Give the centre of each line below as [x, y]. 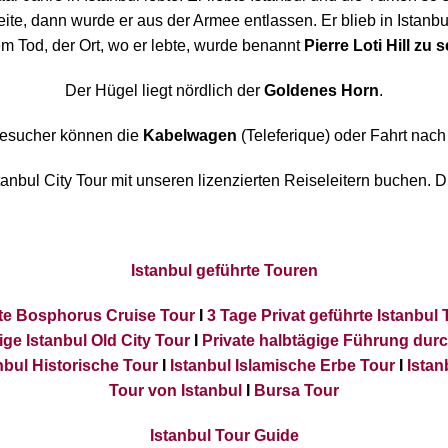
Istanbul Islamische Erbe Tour [282, 366]
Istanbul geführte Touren [224, 271]
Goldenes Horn [321, 91]
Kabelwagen [189, 136]
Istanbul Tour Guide [224, 436]
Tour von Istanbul [175, 391]
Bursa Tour [296, 391]
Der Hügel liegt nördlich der [164, 91]
